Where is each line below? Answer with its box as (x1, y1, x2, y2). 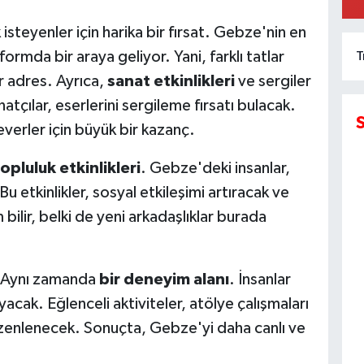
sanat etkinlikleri (106, 73, 235, 90)
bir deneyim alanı (98, 271, 229, 288)
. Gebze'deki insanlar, (140, 160, 290, 177)
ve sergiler (234, 73, 311, 90)
